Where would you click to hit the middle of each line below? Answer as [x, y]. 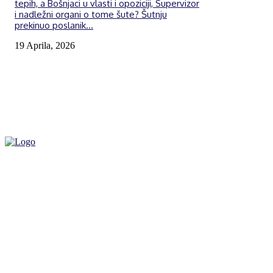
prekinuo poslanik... [54, 25]
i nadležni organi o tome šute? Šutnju [91, 14]
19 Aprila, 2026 [45, 45]
